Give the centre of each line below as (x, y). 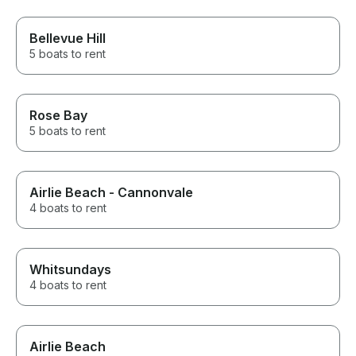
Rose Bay (58, 116)
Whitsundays (70, 270)
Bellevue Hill (68, 39)
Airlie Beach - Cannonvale (111, 193)
